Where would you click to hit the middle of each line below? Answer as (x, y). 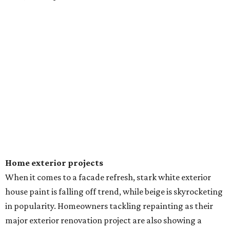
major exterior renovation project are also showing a (103, 221)
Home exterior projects (54, 163)
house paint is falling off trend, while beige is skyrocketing (114, 192)
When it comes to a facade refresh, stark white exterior (108, 177)
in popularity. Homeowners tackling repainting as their (109, 206)
